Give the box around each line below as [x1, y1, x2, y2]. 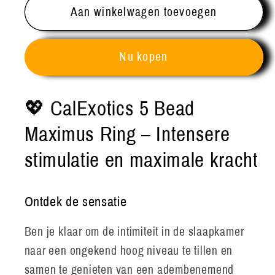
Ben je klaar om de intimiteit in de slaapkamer [24, 225, 244, 239]
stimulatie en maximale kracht [24, 149, 258, 171]
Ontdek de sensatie [24, 194, 127, 209]
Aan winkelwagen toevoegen [70, 5, 217, 18]
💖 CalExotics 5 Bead [24, 97, 195, 120]
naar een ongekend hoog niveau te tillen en [24, 244, 233, 258]
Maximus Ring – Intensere [24, 123, 230, 145]
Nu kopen [119, 50, 168, 64]
